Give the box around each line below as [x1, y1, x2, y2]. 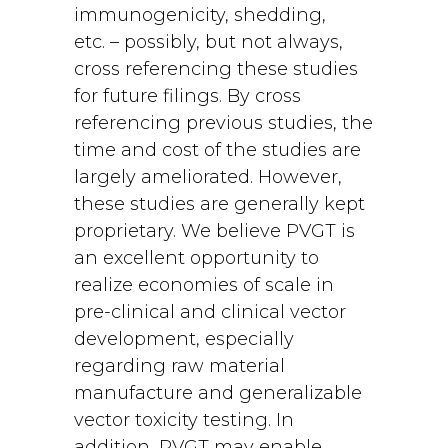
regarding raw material [74, 355, 285, 377]
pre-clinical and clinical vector [74, 301, 346, 323]
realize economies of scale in [74, 274, 334, 296]
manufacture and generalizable [74, 382, 362, 404]
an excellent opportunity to [74, 247, 319, 269]
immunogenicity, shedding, [74, 4, 326, 26]
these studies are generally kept [74, 193, 365, 215]
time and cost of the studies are [74, 139, 361, 161]
